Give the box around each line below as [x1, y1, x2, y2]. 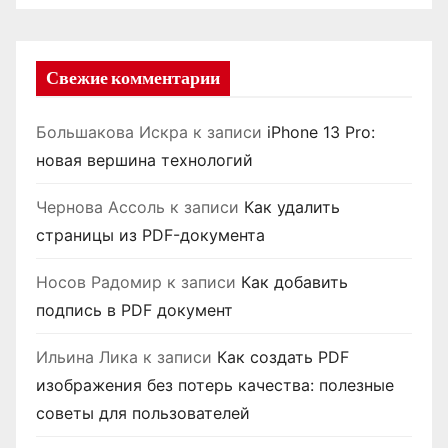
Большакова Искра [36, 121, 188, 142]
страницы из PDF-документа [36, 224, 265, 245]
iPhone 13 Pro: [267, 121, 375, 142]
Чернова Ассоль [36, 196, 165, 217]
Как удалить [244, 196, 340, 217]
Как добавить [241, 271, 348, 292]
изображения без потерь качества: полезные [36, 374, 394, 395]
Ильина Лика [36, 346, 138, 367]
